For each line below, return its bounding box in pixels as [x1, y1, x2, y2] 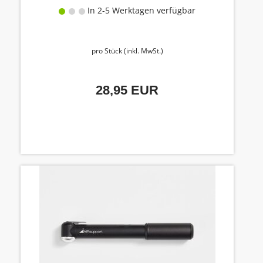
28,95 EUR [96, 83, 159, 97]
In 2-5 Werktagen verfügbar [85, 5, 195, 16]
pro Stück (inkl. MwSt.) [91, 46, 163, 56]
